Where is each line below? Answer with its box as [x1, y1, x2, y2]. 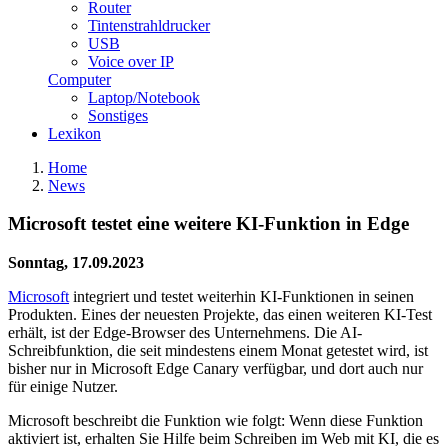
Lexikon [48, 124, 101, 142]
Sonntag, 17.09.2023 [8, 253, 144, 271]
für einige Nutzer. [8, 377, 118, 395]
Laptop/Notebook [88, 88, 200, 106]
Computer [48, 70, 111, 88]
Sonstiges [88, 106, 148, 124]
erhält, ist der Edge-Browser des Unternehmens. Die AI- [8, 323, 362, 341]
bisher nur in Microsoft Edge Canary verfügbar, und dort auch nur [8, 359, 423, 377]
